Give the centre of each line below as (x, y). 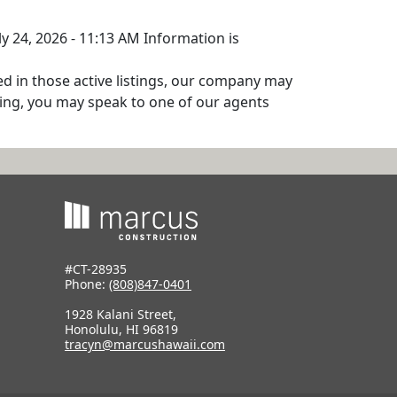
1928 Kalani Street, (121, 315)
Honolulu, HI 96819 (121, 330)
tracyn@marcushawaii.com (145, 345)
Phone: (87, 284)
